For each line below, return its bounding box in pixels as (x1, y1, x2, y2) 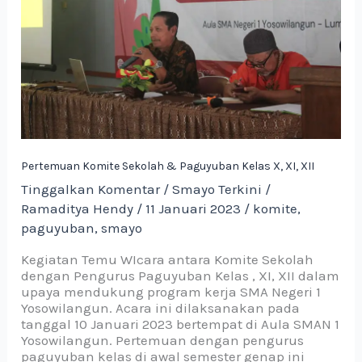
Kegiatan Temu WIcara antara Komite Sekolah (21, 251, 314, 268)
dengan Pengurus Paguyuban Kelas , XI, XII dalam (21, 267, 340, 284)
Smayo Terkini (172, 181, 263, 198)
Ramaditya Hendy (21, 200, 137, 217)
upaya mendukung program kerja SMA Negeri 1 (21, 284, 322, 301)
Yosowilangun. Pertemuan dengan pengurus (21, 332, 305, 349)
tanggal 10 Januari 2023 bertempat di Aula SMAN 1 (21, 316, 340, 333)
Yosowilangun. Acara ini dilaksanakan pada (21, 300, 301, 317)
